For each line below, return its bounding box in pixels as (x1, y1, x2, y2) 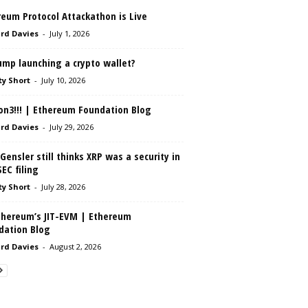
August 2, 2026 (49, 241, 101, 252)
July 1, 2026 (49, 28, 89, 38)
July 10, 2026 (41, 75, 85, 85)
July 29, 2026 (49, 122, 93, 132)
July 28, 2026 (41, 181, 85, 192)
